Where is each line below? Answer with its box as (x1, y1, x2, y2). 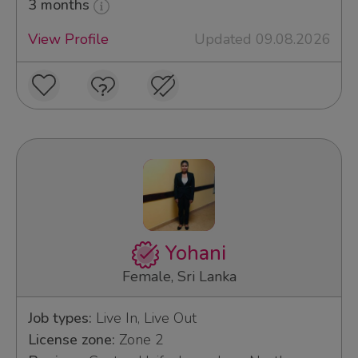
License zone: (27, 330, 115, 350)
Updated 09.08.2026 (193, 30, 331, 50)
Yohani (158, 240, 226, 268)
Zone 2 (114, 330, 164, 350)
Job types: (27, 308, 92, 328)
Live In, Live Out (91, 308, 197, 328)
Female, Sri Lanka (121, 267, 237, 287)
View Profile (27, 30, 109, 50)
